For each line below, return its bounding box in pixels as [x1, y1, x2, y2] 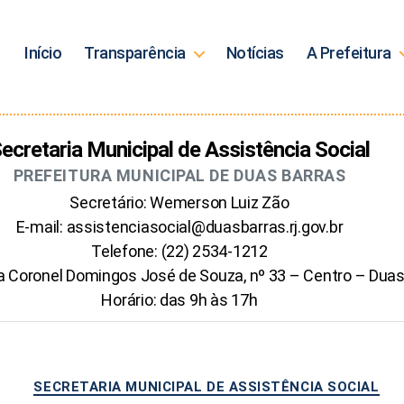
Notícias [225, 43, 284, 62]
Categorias [201, 368, 280, 388]
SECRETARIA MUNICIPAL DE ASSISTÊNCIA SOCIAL [33, 378, 380, 395]
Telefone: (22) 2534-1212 [91, 241, 268, 261]
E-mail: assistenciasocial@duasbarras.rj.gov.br [15, 216, 344, 236]
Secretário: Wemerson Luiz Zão [69, 192, 289, 212]
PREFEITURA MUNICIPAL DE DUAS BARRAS [13, 165, 346, 185]
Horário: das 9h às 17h [101, 289, 258, 309]
